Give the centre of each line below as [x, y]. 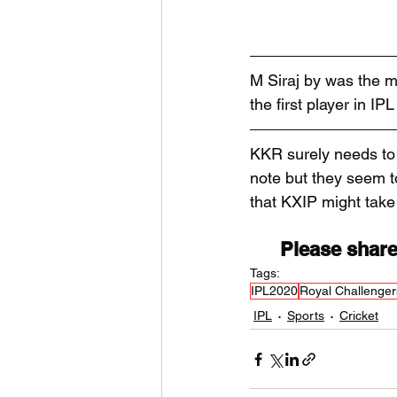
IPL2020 [274, 291]
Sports [306, 315]
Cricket [359, 315]
